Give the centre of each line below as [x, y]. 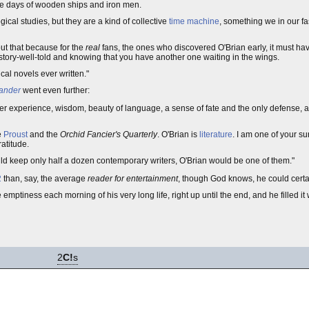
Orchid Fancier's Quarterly [109, 134]
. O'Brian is [178, 134]
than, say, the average [44, 179]
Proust [16, 134]
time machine [194, 21]
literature [216, 134]
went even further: [55, 90]
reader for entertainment [133, 179]
